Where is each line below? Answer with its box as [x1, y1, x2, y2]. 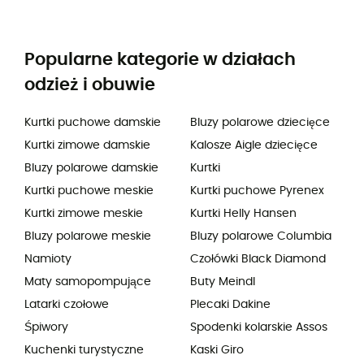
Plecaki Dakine [190, 299, 271, 311]
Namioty [24, 253, 71, 266]
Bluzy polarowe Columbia [190, 231, 331, 243]
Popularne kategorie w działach [24, 51, 296, 69]
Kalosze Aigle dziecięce [190, 140, 318, 152]
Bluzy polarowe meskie [24, 231, 151, 243]
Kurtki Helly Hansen [190, 208, 297, 220]
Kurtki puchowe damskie [24, 117, 161, 129]
